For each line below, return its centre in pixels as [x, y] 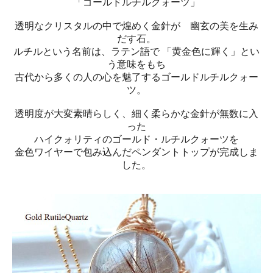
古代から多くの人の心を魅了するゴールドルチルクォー [136, 77]
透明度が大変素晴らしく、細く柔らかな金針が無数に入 [136, 114]
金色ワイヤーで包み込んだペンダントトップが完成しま [136, 152]
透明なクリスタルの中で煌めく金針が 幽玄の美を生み [136, 26]
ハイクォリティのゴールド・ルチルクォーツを [136, 140]
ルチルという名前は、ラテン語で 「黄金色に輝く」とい [136, 52]
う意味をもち [136, 65]
